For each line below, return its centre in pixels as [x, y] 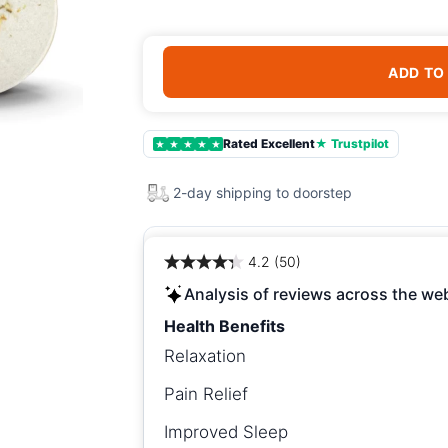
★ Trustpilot [352, 143]
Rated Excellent [269, 143]
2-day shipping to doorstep [262, 192]
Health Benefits [224, 326]
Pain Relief [206, 394]
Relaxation [205, 356]
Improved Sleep [226, 432]
